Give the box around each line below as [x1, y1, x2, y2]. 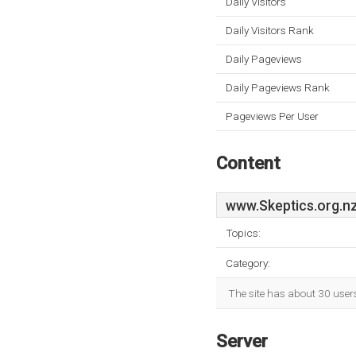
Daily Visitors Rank [226, 24, 314, 37]
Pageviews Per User [226, 110, 319, 122]
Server [216, 331, 268, 351]
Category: [226, 257, 270, 269]
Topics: [226, 226, 261, 239]
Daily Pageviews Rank [226, 81, 330, 94]
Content [216, 153, 281, 173]
